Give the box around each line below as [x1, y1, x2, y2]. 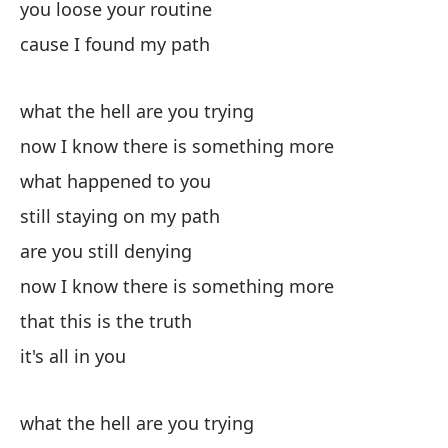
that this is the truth [20, 309, 192, 333]
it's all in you [20, 344, 126, 368]
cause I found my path [20, 32, 210, 56]
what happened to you [20, 169, 211, 193]
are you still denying [20, 239, 192, 263]
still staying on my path [20, 204, 220, 228]
